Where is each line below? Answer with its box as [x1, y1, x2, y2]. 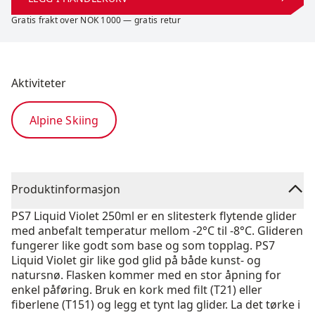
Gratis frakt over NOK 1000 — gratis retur [11, 14, 181, 26]
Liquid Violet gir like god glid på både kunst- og [11, 252, 261, 268]
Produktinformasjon [11, 181, 120, 197]
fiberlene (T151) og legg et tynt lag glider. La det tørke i [11, 297, 300, 312]
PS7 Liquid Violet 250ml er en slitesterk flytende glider [11, 208, 297, 224]
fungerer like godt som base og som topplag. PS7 [11, 238, 275, 253]
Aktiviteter [11, 75, 66, 91]
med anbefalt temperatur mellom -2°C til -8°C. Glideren [11, 223, 303, 238]
